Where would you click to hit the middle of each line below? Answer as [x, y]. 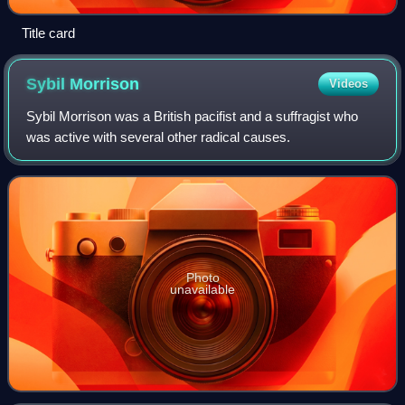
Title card [48, 33]
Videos [348, 84]
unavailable [202, 290]
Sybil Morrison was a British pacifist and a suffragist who [193, 117]
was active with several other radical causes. [159, 137]
